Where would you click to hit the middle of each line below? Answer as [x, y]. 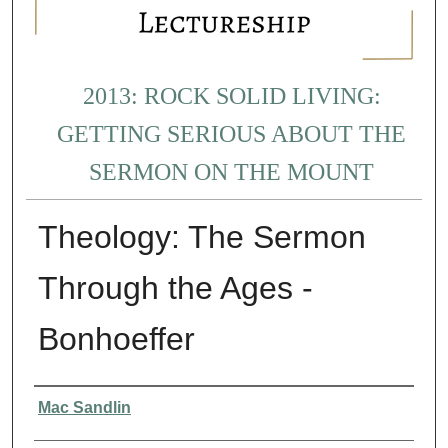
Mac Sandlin [84, 407]
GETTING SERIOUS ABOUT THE [232, 134]
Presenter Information [101, 400]
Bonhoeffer [116, 338]
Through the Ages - [175, 287]
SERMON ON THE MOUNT [232, 172]
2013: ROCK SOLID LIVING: [231, 96]
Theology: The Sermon [201, 236]
